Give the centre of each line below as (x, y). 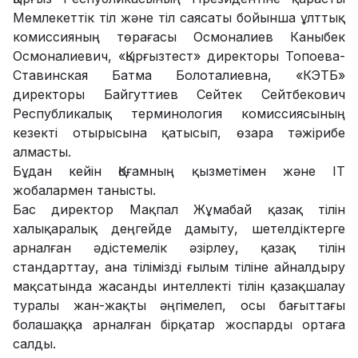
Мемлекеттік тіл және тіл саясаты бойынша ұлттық (179, 17)
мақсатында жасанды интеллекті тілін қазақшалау (179, 286)
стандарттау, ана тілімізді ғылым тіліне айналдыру (179, 267)
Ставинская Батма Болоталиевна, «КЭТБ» (179, 75)
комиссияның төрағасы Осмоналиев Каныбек (179, 36)
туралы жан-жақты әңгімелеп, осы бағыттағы (179, 305)
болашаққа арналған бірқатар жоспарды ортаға (179, 324)
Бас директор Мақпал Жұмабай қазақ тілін (179, 209)
